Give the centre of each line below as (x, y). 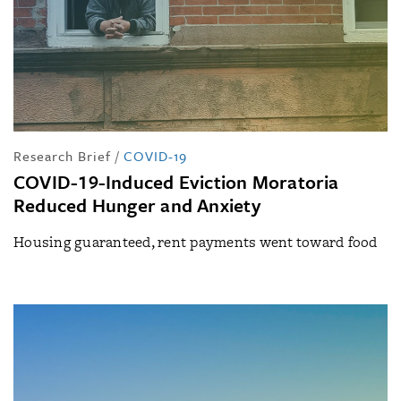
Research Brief (62, 155)
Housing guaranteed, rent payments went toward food (196, 242)
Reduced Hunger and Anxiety (137, 205)
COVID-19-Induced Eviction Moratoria (176, 181)
